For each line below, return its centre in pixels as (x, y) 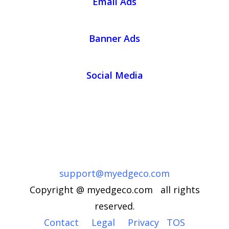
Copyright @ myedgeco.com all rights (114, 190)
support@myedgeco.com (114, 173)
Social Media (114, 75)
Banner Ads (114, 38)
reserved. (114, 206)
